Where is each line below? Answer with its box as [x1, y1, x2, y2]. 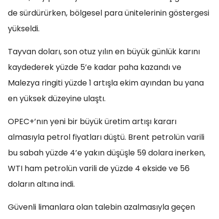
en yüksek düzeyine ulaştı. [8, 93, 106, 104]
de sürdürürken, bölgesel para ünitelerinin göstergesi [8, 7, 209, 19]
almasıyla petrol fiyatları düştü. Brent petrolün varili [8, 131, 204, 143]
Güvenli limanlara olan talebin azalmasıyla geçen [8, 201, 195, 213]
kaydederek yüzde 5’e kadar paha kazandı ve [8, 62, 181, 73]
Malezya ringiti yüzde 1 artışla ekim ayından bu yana [8, 77, 204, 88]
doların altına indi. [8, 178, 75, 190]
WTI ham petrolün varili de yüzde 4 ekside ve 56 [8, 163, 190, 174]
